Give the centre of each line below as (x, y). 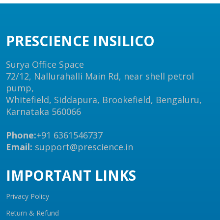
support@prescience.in (83, 147)
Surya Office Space (45, 64)
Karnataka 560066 (43, 111)
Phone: (21, 135)
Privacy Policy (27, 196)
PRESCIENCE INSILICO (80, 41)
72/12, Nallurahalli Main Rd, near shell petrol (100, 76)
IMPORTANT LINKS (71, 175)
